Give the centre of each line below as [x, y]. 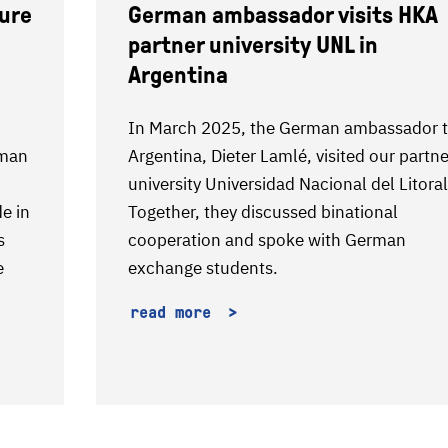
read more [175, 312]
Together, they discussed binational [263, 212]
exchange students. [203, 268]
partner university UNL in [253, 45]
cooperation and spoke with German [267, 240]
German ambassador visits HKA [283, 15]
